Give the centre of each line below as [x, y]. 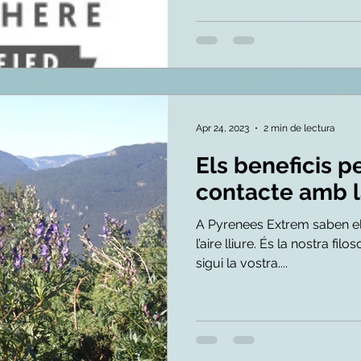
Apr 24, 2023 [222, 128]
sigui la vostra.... [242, 263]
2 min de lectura [299, 128]
